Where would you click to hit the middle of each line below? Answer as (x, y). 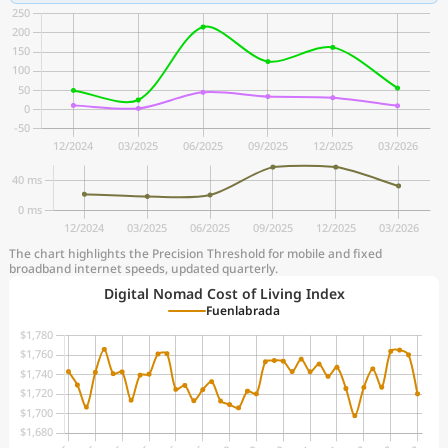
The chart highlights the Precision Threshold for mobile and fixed (195, 253)
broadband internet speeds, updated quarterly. (143, 268)
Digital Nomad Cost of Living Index (224, 293)
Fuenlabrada (243, 310)
